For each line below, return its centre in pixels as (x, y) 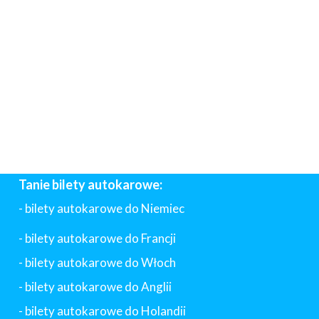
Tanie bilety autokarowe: (90, 184)
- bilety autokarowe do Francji (97, 238)
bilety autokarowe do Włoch (100, 262)
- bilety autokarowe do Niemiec (101, 208)
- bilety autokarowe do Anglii (95, 287)
